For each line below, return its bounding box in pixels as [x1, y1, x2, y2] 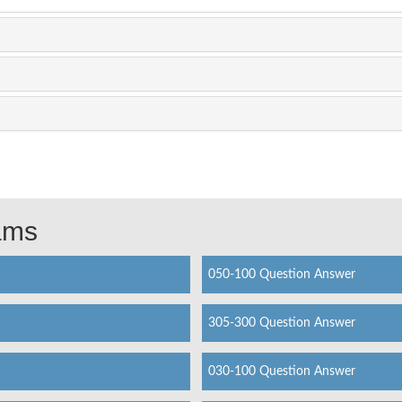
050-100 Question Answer [207, 267, 355, 281]
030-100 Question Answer [207, 364, 355, 378]
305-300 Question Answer [207, 316, 355, 329]
